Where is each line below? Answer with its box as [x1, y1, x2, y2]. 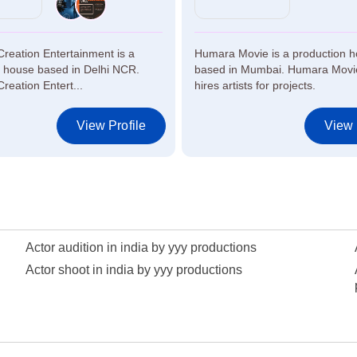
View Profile [76, 118, 146, 132]
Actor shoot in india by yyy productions [25, 262, 242, 277]
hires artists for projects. [194, 78, 316, 92]
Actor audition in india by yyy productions [25, 240, 257, 254]
